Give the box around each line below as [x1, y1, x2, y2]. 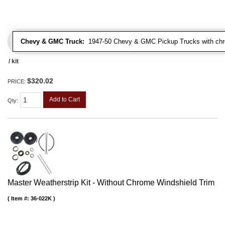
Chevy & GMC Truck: [21, 37, 84, 45]
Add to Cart [49, 95, 80, 103]
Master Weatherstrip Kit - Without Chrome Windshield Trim [8, 178, 214, 187]
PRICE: [8, 78, 27, 84]
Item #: [11, 195, 31, 202]
